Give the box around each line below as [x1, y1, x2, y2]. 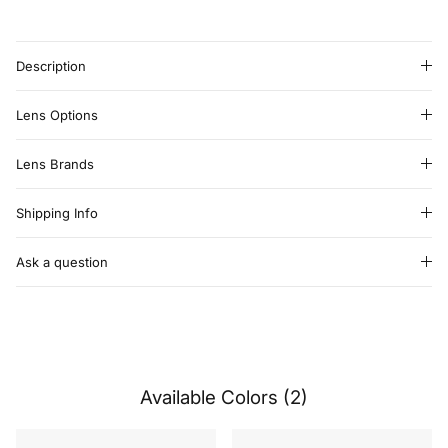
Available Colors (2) [140, 387, 308, 411]
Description [16, 59, 86, 76]
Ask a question [16, 255, 108, 272]
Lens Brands [16, 157, 94, 174]
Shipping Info [16, 206, 98, 223]
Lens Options [16, 108, 98, 125]
